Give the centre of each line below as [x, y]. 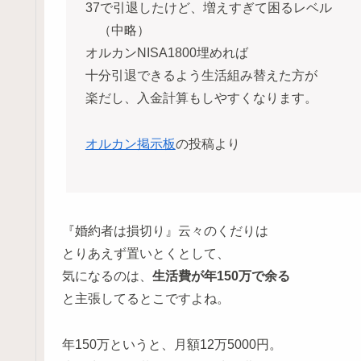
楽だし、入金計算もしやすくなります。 [201, 98]
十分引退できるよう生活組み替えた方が [201, 75]
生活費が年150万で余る [221, 276]
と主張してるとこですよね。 [146, 298]
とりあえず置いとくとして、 [146, 253]
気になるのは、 [107, 276]
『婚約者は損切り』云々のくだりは [165, 230]
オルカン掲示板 [130, 143]
